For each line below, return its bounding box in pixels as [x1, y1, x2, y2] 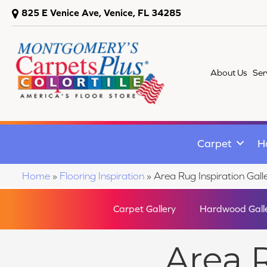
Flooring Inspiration [60, 169, 144, 182]
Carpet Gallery [113, 203, 176, 214]
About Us [210, 67, 247, 77]
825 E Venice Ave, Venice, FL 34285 [21, 7, 181, 18]
